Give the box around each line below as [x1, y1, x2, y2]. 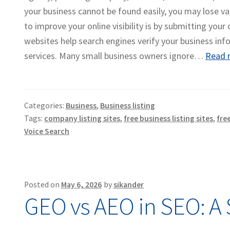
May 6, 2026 [61, 180, 102, 190]
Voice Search [24, 126, 70, 137]
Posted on [24, 180, 62, 190]
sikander [113, 180, 144, 190]
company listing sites [44, 113, 121, 124]
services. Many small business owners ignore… [24, 50, 206, 62]
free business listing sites [124, 113, 214, 124]
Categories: [24, 101, 66, 111]
